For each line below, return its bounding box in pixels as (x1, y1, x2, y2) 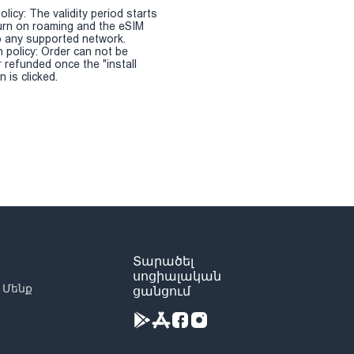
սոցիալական (133, 269, 222, 284)
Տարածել (133, 254, 194, 269)
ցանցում (133, 284, 191, 299)
